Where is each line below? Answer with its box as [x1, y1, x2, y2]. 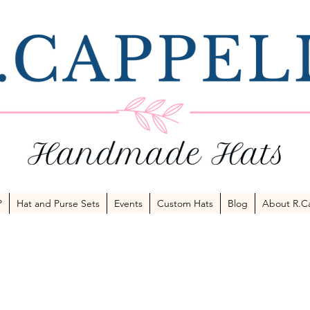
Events [114, 197, 143, 210]
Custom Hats [157, 197, 213, 210]
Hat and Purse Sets [17, 197, 100, 210]
